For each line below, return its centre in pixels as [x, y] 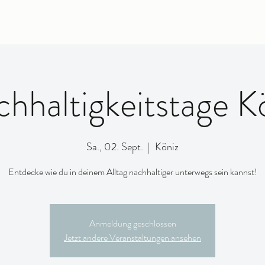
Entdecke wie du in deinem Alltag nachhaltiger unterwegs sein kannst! [132, 172]
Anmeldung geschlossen [132, 223]
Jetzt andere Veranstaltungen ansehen [132, 237]
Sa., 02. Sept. [115, 147]
